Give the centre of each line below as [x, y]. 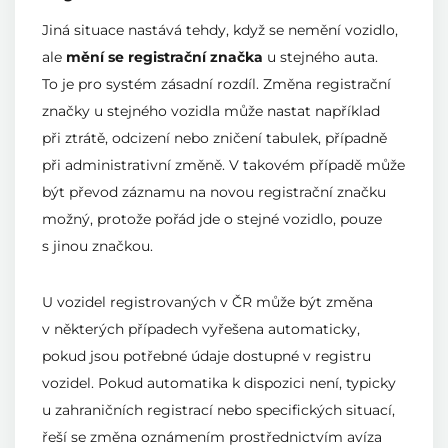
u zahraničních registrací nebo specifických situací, [218, 409]
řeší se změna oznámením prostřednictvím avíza [212, 436]
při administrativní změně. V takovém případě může [223, 164]
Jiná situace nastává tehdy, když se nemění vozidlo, [220, 29]
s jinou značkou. [97, 245]
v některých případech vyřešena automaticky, [201, 328]
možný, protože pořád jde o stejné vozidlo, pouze [212, 218]
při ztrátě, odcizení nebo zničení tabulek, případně [214, 137]
